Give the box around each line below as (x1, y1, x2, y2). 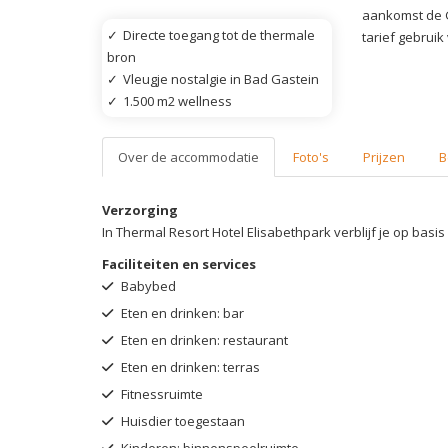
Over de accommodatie (118, 147, 259, 166)
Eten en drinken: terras (118, 357, 260, 376)
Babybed (118, 276, 176, 295)
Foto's (293, 147, 329, 166)
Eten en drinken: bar (118, 303, 244, 322)
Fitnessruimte (118, 384, 203, 403)
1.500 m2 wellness (123, 91, 232, 110)
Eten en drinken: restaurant (118, 330, 288, 349)
